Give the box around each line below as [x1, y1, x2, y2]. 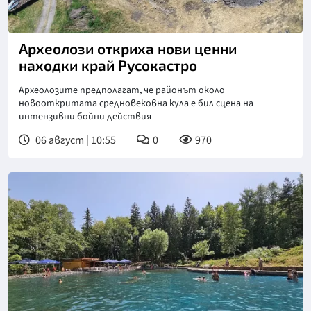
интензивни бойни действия [19, 110, 151, 124]
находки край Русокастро [19, 56, 197, 74]
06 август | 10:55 [33, 133, 116, 149]
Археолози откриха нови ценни [19, 40, 237, 58]
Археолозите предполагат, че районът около [19, 83, 225, 98]
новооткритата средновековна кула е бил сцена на [19, 96, 253, 111]
